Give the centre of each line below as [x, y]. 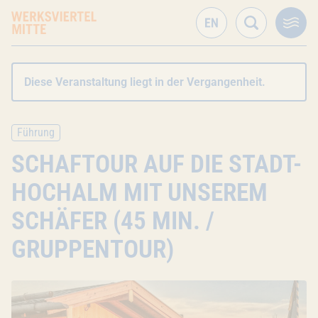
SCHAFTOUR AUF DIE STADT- [157, 164]
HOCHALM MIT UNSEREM [139, 192]
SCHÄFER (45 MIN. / [113, 221]
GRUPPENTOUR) [93, 249]
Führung [36, 132]
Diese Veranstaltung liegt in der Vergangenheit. [145, 82]
